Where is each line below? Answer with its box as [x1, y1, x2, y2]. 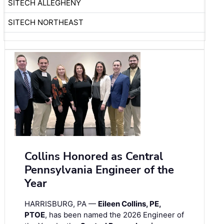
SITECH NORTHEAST [8, 17, 83, 27]
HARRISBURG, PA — [24, 198, 98, 208]
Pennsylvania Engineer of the [24, 162, 174, 177]
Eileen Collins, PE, [98, 198, 161, 208]
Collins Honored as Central [24, 148, 163, 164]
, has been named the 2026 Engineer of [45, 209, 184, 219]
